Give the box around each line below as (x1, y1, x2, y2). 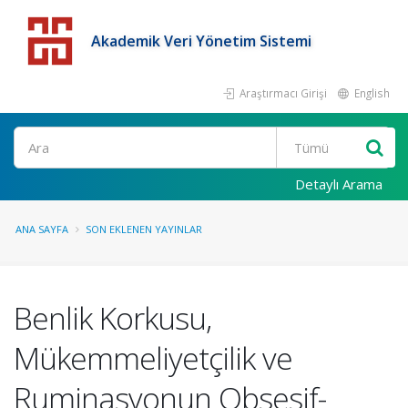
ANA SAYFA (15, 222, 68, 236)
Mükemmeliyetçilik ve (14, 337, 292, 379)
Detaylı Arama (295, 175, 382, 193)
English (352, 86, 390, 100)
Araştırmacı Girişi (237, 86, 327, 100)
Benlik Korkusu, (14, 297, 211, 339)
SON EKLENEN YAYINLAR (86, 222, 202, 236)
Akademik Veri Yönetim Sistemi (91, 31, 311, 51)
